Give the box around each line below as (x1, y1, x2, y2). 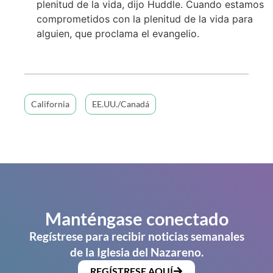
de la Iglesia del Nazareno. (69, 245, 204, 260)
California (31, 99, 69, 110)
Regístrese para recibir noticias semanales (29, 229, 244, 244)
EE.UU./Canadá (92, 99, 149, 110)
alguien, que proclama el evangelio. (37, 27, 199, 40)
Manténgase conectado (44, 208, 229, 230)
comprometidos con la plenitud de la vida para (37, 12, 253, 25)
